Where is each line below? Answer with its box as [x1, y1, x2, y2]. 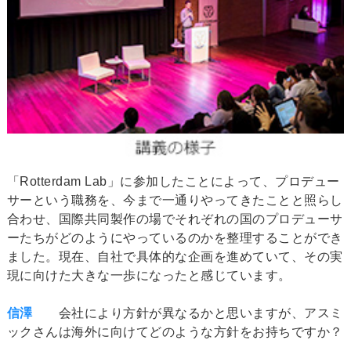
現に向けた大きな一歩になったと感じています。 [6, 269, 291, 283]
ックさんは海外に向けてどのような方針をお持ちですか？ [6, 325, 343, 339]
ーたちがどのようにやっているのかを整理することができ [6, 231, 343, 245]
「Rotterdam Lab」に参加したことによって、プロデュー [6, 175, 340, 189]
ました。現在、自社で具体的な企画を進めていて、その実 [6, 250, 343, 264]
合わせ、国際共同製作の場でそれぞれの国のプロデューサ [6, 212, 343, 226]
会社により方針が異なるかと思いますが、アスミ [32, 306, 343, 320]
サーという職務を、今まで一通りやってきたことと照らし [6, 194, 343, 208]
